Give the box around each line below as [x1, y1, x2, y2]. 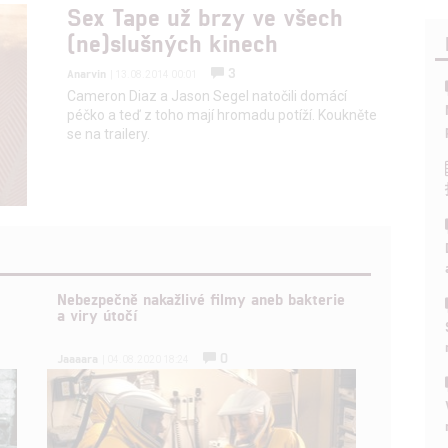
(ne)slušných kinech [67, 27, 279, 57]
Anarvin [67, 65, 107, 80]
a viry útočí [57, 305, 139, 325]
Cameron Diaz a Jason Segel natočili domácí [67, 87, 348, 104]
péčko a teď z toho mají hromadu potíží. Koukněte [67, 106, 378, 123]
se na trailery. [67, 125, 151, 142]
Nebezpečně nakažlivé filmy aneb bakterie [57, 289, 346, 309]
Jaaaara [57, 351, 99, 366]
